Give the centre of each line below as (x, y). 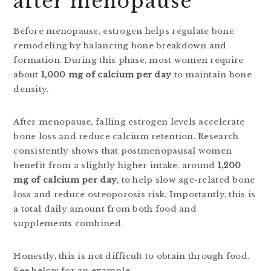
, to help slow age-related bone (186, 180)
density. (31, 90)
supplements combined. (68, 224)
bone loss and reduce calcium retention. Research (126, 137)
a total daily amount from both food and (105, 209)
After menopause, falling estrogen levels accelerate (129, 122)
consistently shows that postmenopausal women (123, 151)
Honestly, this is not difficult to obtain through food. (132, 256)
